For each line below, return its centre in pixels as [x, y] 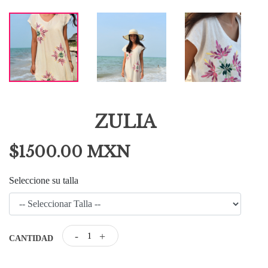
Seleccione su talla [44, 180]
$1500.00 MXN [70, 152]
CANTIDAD [31, 238]
